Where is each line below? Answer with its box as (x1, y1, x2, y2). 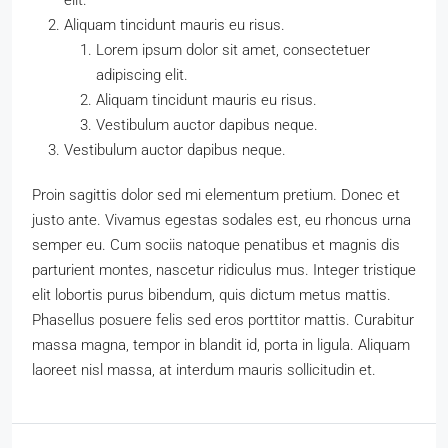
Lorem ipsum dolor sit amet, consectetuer (96, 41, 370, 60)
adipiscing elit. (96, 66, 188, 85)
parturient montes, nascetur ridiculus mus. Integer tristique (32, 261, 416, 280)
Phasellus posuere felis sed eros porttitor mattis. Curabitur (32, 311, 414, 330)
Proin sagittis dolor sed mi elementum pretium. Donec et (32, 186, 400, 205)
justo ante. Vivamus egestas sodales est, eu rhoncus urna (32, 211, 411, 230)
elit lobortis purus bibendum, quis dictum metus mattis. (32, 286, 391, 305)
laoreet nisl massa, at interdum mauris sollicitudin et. (32, 361, 376, 380)
